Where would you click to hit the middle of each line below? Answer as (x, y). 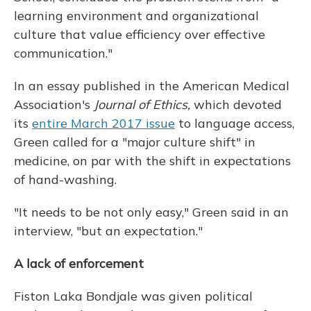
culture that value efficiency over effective (140, 34)
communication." (63, 53)
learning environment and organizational (136, 16)
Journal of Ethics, (142, 104)
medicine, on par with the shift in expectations (152, 161)
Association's (54, 104)
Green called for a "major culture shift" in (135, 142)
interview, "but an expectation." (108, 231)
